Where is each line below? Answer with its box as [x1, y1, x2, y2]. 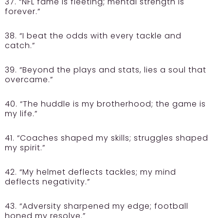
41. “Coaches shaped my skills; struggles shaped [5, 132, 208, 144]
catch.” [5, 39, 35, 51]
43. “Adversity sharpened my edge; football [5, 200, 188, 212]
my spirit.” [5, 142, 45, 153]
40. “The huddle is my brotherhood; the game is [5, 98, 206, 109]
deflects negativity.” [5, 176, 90, 187]
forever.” [5, 5, 40, 17]
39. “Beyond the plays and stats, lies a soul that [5, 64, 206, 75]
